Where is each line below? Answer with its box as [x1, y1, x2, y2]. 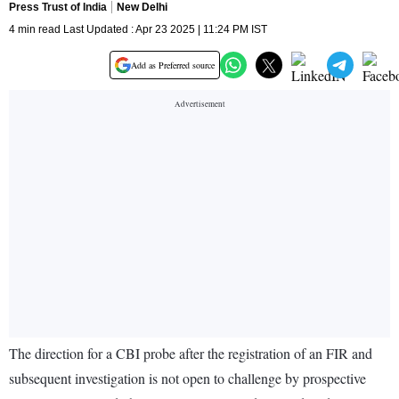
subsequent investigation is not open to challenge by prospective [9, 369, 366, 388]
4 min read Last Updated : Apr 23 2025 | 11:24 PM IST [9, 23, 267, 37]
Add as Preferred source [131, 59, 215, 72]
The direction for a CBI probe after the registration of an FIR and [9, 344, 372, 363]
